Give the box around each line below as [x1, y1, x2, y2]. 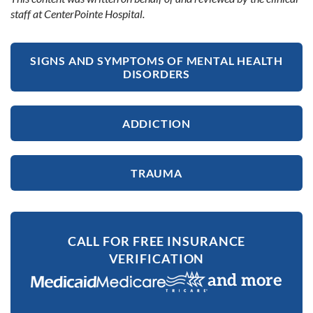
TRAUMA [131, 166, 182, 180]
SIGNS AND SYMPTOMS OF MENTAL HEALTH [30, 53, 283, 67]
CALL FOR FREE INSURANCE [67, 233, 246, 249]
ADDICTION [122, 116, 191, 130]
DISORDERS [122, 66, 191, 80]
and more [207, 270, 282, 291]
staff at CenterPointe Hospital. [10, 6, 145, 20]
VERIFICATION [108, 250, 205, 266]
